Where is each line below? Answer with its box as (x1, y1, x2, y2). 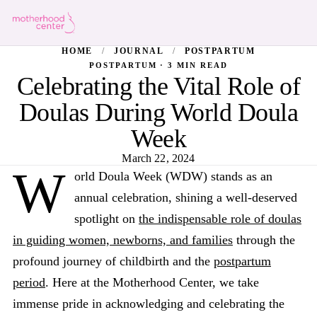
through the (233, 233, 295, 247)
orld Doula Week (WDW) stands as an (74, 169, 272, 183)
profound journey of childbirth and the (13, 254, 214, 268)
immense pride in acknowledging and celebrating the (13, 296, 284, 311)
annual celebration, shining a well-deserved (74, 190, 297, 204)
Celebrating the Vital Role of (16, 72, 301, 100)
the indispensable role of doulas (139, 212, 301, 226)
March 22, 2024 (122, 152, 195, 164)
